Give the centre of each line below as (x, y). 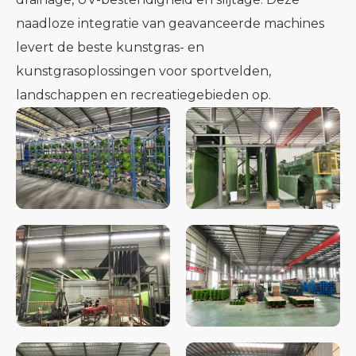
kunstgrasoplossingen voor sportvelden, (143, 71)
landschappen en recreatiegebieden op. (143, 95)
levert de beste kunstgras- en (110, 47)
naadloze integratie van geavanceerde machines (170, 23)
